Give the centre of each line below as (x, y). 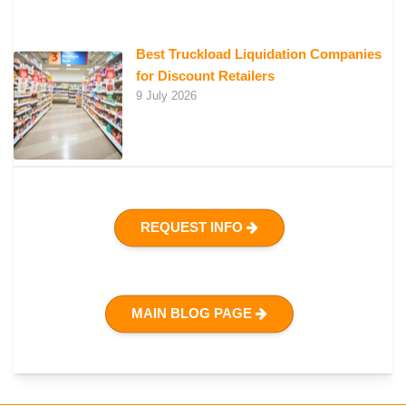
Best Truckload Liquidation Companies (259, 54)
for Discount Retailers (205, 76)
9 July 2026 (166, 96)
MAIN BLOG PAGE (194, 313)
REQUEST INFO (194, 227)
